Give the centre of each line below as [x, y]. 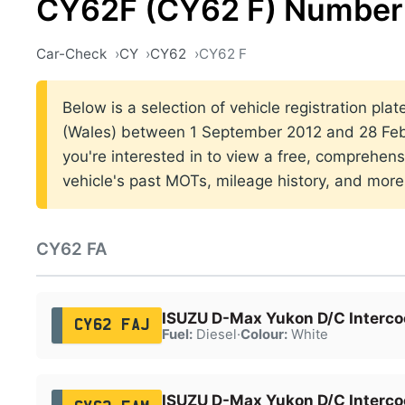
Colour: [264, 334]
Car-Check [71, 54]
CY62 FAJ [112, 325]
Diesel [214, 334]
